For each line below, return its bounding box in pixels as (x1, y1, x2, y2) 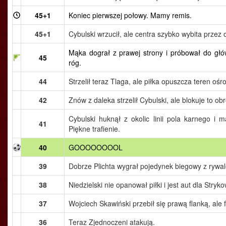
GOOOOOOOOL (69, 142, 123, 152)
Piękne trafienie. (69, 124, 120, 134)
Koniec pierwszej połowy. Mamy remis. (69, 10, 192, 20)
